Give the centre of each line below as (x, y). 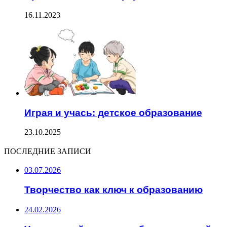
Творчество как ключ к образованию (113, 190)
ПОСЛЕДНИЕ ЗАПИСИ (48, 152)
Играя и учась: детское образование (113, 112)
